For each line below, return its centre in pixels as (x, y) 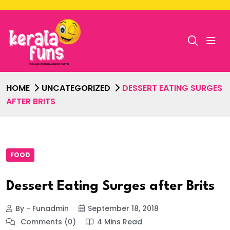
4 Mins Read (120, 222)
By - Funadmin (42, 209)
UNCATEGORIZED (76, 88)
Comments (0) (47, 222)
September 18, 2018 (123, 209)
